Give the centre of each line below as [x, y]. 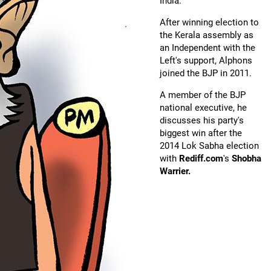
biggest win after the [201, 133]
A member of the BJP [203, 95]
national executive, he [203, 108]
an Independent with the [207, 48]
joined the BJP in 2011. [206, 73]
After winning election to [209, 22]
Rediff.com [201, 158]
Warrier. [175, 171]
